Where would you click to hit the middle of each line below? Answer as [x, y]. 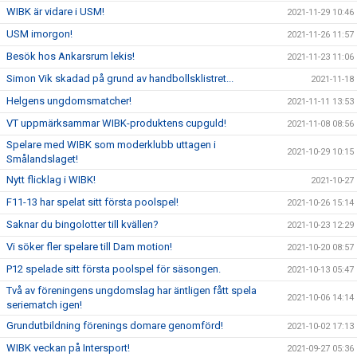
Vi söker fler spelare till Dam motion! [89, 247]
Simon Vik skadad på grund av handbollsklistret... [120, 78]
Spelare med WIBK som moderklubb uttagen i [111, 145]
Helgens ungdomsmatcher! [69, 101]
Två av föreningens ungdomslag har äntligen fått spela [131, 290]
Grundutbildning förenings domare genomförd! [115, 326]
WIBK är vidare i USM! [55, 12]
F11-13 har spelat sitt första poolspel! [92, 202]
